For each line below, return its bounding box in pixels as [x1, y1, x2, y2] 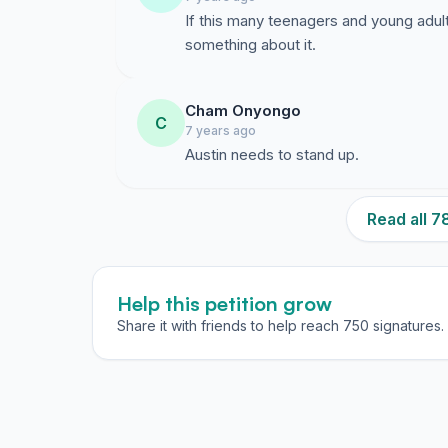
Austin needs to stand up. [185, 145, 359, 164]
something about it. [185, 35, 316, 54]
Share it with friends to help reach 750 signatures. [117, 317, 444, 334]
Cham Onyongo [185, 101, 301, 120]
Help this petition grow [117, 291, 332, 316]
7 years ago [185, 123, 256, 138]
